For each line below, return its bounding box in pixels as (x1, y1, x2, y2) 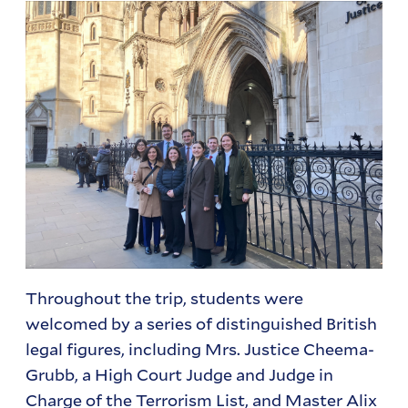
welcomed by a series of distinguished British (25, 312, 378, 335)
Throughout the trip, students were (25, 287, 304, 310)
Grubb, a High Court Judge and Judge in (25, 363, 334, 386)
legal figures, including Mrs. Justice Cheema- (25, 338, 375, 361)
